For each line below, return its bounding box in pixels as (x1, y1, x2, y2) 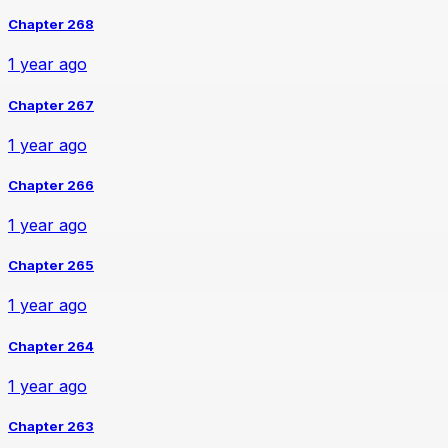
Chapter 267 (8, 96, 94, 113)
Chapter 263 (8, 417, 94, 434)
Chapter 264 (8, 337, 94, 354)
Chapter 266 (8, 176, 94, 193)
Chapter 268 (8, 16, 94, 33)
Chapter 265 (8, 257, 94, 274)
